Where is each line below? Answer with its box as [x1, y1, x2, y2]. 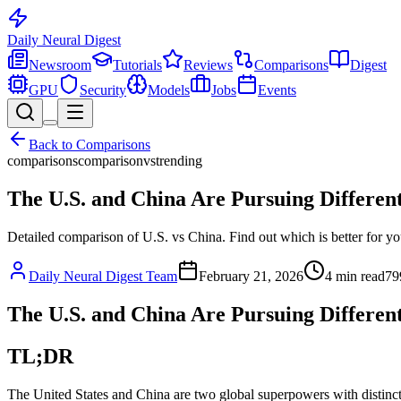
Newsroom [29, 57, 91, 73]
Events [258, 82, 296, 98]
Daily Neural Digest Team [29, 268, 177, 284]
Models [148, 82, 190, 98]
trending [156, 153, 202, 168]
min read [332, 268, 385, 284]
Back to [29, 137, 76, 152]
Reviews [183, 57, 233, 73]
